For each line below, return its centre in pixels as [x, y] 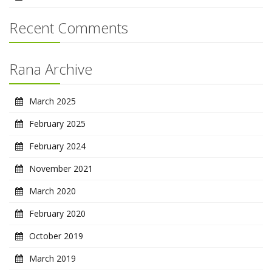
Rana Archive [51, 69]
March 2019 [53, 258]
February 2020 [57, 213]
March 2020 [53, 191]
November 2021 [61, 168]
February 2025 [57, 123]
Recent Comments [69, 27]
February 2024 [57, 146]
